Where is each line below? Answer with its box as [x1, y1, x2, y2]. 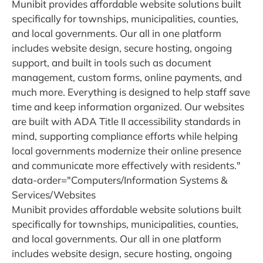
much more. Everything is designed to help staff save [12, 86, 250, 99]
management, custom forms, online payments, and [12, 71, 242, 84]
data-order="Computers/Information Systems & [12, 174, 227, 187]
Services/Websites [12, 188, 96, 201]
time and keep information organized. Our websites [12, 100, 244, 113]
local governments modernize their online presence [12, 144, 241, 157]
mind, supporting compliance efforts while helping [12, 130, 238, 143]
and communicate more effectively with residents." [12, 159, 241, 172]
